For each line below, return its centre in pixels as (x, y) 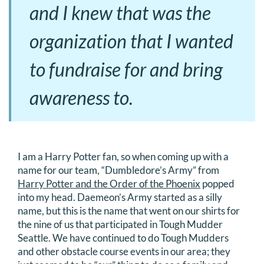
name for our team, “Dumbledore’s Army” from (118, 170)
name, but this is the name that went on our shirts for (129, 210)
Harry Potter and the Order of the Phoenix (109, 183)
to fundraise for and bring (126, 69)
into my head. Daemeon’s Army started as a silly (120, 197)
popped (217, 183)
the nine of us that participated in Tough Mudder (120, 224)
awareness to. (81, 97)
